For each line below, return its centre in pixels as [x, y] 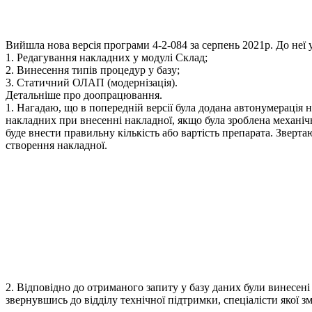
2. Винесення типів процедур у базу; [93, 70]
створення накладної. [56, 145]
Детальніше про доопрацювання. [84, 95]
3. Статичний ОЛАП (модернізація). [92, 82]
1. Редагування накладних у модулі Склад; [107, 57]
